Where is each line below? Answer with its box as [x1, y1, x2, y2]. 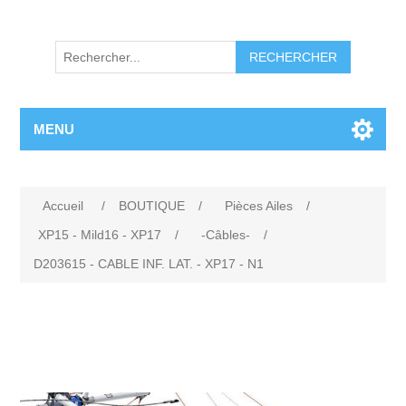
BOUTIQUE [119, 198, 186, 214]
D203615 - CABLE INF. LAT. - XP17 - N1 [34, 256, 265, 272]
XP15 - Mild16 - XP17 [38, 227, 162, 243]
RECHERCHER [249, 50, 337, 65]
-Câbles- [201, 227, 251, 243]
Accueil [43, 198, 84, 214]
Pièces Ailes [225, 198, 294, 214]
